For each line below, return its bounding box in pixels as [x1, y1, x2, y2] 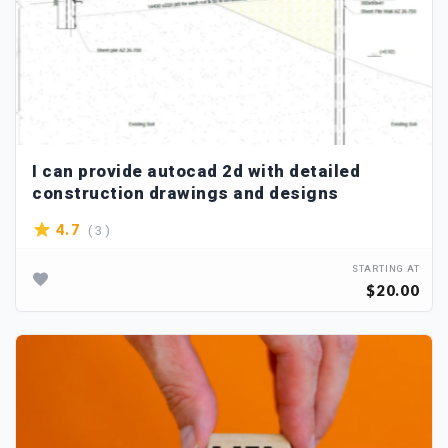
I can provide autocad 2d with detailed [32, 159, 360, 184]
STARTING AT [351, 263, 420, 276]
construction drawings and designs [32, 181, 339, 206]
